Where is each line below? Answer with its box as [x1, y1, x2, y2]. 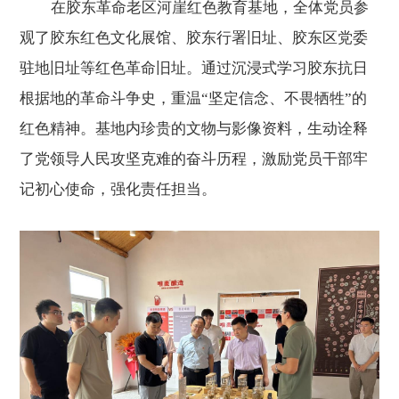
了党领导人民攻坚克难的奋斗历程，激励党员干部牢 [20, 151, 369, 168]
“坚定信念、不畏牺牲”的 [201, 90, 368, 108]
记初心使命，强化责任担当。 [20, 181, 217, 199]
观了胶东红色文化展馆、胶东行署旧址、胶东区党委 [20, 29, 369, 47]
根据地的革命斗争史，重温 [20, 90, 202, 108]
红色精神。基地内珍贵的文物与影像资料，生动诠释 [20, 120, 369, 138]
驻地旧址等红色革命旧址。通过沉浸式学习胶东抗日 [20, 60, 369, 77]
